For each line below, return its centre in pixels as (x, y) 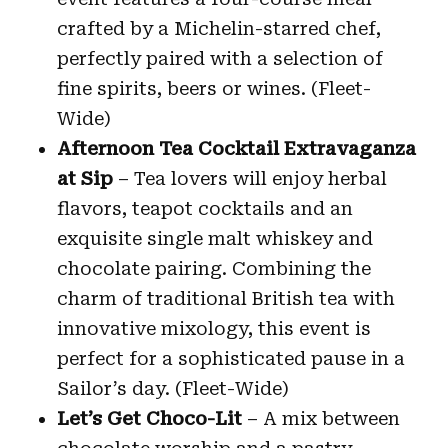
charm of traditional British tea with (225, 298)
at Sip (84, 178)
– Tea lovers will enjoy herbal (249, 178)
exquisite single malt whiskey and (214, 238)
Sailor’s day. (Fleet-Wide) (172, 388)
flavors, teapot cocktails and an (204, 208)
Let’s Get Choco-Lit (151, 418)
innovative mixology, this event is (213, 328)
